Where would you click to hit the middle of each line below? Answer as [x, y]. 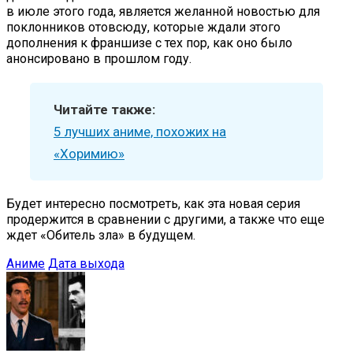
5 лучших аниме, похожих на [140, 131]
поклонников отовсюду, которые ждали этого [143, 27]
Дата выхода [86, 263]
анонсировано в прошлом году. [99, 58]
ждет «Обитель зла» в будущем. [101, 235]
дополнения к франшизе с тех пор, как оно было [149, 43]
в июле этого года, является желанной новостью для [163, 11]
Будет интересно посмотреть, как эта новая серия [153, 203]
